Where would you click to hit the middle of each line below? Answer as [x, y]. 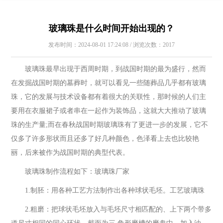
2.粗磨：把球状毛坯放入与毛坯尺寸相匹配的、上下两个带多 [111, 209]
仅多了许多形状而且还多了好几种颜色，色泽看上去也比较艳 [105, 139]
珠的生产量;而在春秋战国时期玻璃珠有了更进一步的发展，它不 [110, 125]
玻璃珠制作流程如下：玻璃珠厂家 [70, 171]
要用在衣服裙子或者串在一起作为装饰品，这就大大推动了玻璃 [109, 111]
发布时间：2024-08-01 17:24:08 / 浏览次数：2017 [111, 45]
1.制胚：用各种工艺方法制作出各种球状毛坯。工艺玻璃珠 [108, 190]
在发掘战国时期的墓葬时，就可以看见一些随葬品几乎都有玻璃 [109, 83]
